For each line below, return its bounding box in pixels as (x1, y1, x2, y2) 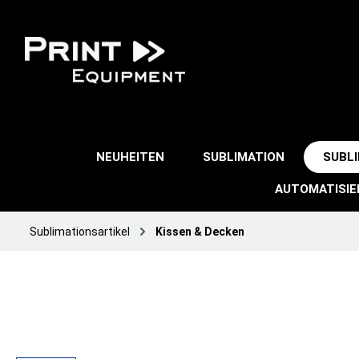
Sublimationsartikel (30, 225, 130, 238)
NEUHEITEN (96, 150, 164, 164)
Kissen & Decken (155, 225, 244, 238)
